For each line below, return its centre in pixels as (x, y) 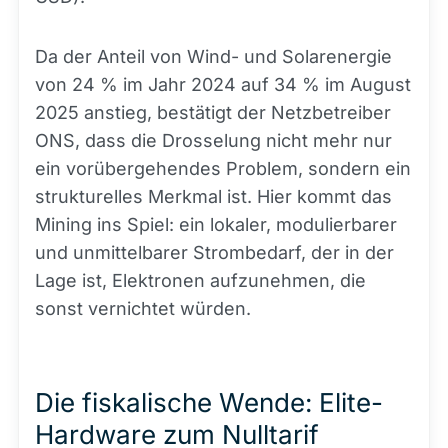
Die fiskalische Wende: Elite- (209, 402)
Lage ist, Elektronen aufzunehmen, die (200, 280)
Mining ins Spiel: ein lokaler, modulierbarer (216, 224)
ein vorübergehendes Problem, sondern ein (223, 168)
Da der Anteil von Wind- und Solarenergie (213, 56)
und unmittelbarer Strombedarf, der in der (214, 252)
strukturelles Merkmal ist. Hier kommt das (213, 196)
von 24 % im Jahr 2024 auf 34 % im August (223, 84)
